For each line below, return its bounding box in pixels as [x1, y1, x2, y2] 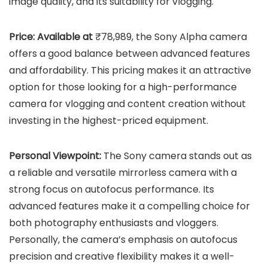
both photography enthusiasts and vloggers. [9, 215, 218, 230]
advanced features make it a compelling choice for [9, 199, 250, 213]
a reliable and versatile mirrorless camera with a [9, 165, 237, 179]
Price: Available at [9, 29, 95, 44]
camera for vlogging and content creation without [9, 96, 246, 111]
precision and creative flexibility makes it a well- [9, 249, 234, 263]
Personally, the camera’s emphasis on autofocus [9, 232, 237, 246]
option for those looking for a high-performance [9, 80, 237, 94]
